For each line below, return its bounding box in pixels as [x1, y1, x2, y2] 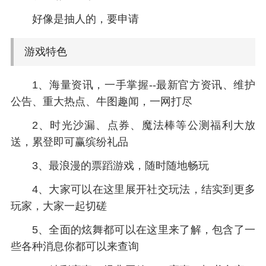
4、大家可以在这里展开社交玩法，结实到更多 [31, 183, 256, 195]
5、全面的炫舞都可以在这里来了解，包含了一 [31, 223, 256, 236]
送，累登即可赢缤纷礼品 [10, 136, 128, 148]
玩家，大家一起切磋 [10, 200, 107, 212]
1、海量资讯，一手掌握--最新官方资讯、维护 [31, 79, 256, 91]
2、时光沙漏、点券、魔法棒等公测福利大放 [31, 119, 256, 132]
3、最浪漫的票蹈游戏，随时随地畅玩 [31, 160, 209, 172]
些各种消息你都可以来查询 [10, 240, 139, 252]
